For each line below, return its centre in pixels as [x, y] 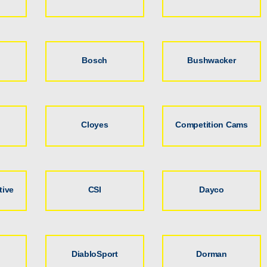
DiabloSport [94, 254]
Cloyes [95, 125]
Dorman [212, 254]
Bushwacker [212, 60]
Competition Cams [212, 125]
